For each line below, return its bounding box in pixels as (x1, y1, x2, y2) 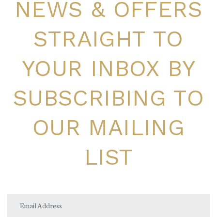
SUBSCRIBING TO (13, 84, 204, 111)
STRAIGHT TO (33, 25, 184, 52)
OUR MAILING (32, 113, 185, 140)
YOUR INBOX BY (22, 54, 195, 81)
